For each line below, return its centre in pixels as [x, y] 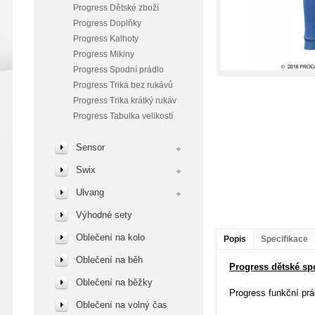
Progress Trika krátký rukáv [125, 101]
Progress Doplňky [107, 23]
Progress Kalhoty [106, 39]
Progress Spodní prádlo [118, 70]
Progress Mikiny [104, 54]
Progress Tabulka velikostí [123, 116]
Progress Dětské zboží [116, 8]
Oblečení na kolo [110, 237]
